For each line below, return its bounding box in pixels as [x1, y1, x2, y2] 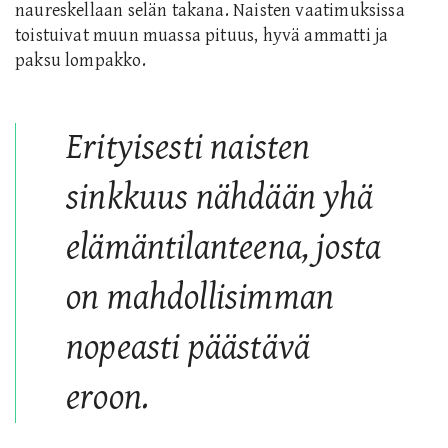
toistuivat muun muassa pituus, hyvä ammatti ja [15, 24, 389, 46]
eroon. [66, 376, 150, 418]
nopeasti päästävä [66, 326, 311, 368]
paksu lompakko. [15, 49, 146, 71]
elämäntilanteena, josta [66, 226, 382, 268]
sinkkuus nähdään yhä [66, 176, 374, 218]
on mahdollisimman [66, 276, 335, 318]
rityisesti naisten [83, 126, 311, 168]
